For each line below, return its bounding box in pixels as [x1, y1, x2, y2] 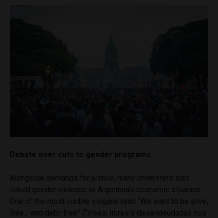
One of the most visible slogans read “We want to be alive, [10, 196, 208, 206]
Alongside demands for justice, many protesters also [10, 173, 190, 182]
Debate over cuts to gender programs [10, 149, 151, 159]
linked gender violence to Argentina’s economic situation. [10, 184, 202, 194]
